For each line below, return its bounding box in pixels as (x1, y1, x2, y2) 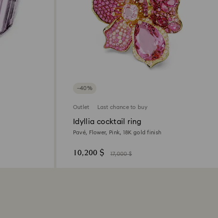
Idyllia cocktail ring (73, 118, 142, 126)
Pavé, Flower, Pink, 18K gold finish (73, 129, 162, 135)
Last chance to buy (97, 104, 147, 110)
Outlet (73, 104, 90, 110)
